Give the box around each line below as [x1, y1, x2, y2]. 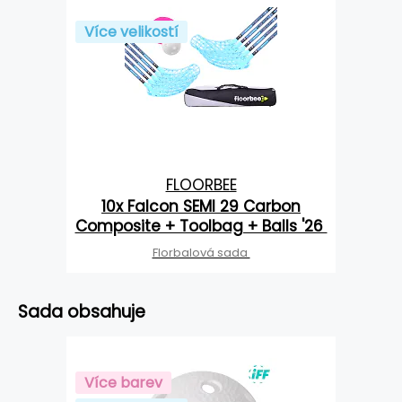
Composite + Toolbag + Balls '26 [74, 215, 328, 238]
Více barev [84, 372, 162, 394]
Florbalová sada [152, 244, 250, 262]
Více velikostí [84, 22, 179, 43]
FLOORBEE [165, 174, 237, 197]
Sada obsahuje [18, 300, 145, 325]
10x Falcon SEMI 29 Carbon [101, 196, 301, 218]
